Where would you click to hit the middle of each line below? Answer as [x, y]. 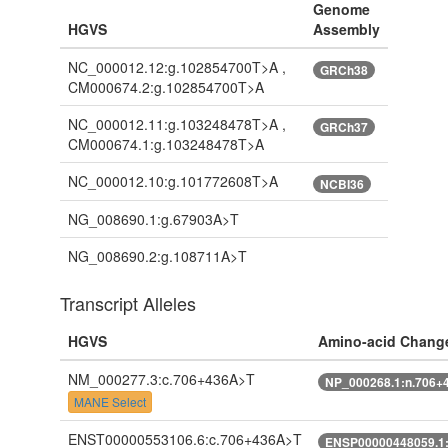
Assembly [346, 29]
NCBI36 [341, 183]
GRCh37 [343, 126]
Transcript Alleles [127, 303]
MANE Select [109, 401]
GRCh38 [343, 69]
